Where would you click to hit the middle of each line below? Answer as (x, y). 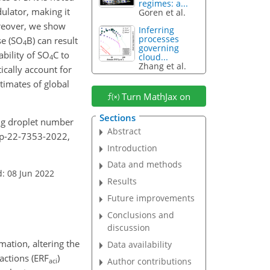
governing (159, 48)
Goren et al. (162, 13)
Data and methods (145, 165)
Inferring (157, 30)
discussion (129, 228)
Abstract (124, 131)
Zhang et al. (163, 66)
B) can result (52, 40)
